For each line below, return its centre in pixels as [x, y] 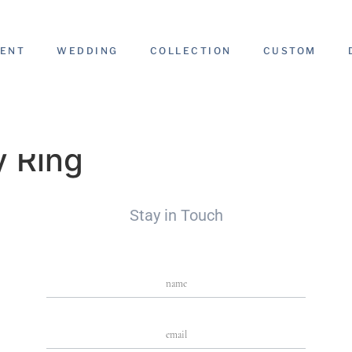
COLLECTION [191, 51]
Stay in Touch [176, 215]
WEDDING [88, 51]
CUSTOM [290, 51]
